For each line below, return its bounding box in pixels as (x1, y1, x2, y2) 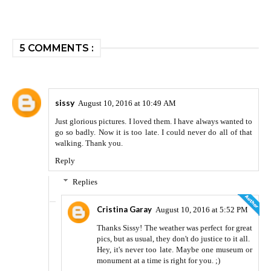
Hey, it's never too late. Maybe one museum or (97, 244, 252, 254)
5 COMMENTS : (19, 42, 94, 54)
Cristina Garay (97, 204, 152, 214)
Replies (72, 177, 97, 186)
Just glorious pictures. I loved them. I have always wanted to (55, 116, 252, 126)
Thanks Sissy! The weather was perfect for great (97, 223, 252, 232)
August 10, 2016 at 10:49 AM (78, 98, 176, 108)
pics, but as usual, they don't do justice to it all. (97, 233, 250, 243)
